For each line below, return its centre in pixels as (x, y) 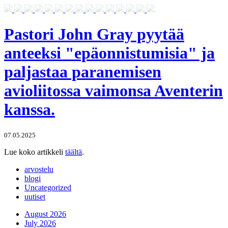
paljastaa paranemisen (83, 72)
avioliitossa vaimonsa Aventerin (113, 91)
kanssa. (30, 110)
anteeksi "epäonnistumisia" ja (109, 53)
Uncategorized (48, 187)
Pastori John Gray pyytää (94, 34)
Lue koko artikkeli (35, 152)
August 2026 (45, 214)
